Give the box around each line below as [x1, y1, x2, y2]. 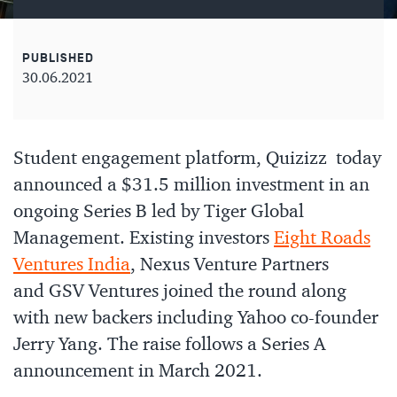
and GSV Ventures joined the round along [13, 283, 346, 301]
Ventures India [13, 256, 130, 275]
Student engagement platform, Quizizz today [13, 150, 381, 168]
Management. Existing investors [13, 230, 274, 248]
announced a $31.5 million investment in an [13, 176, 370, 195]
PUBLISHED [22, 51, 94, 66]
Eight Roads [274, 230, 370, 248]
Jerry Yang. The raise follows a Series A [13, 336, 325, 354]
